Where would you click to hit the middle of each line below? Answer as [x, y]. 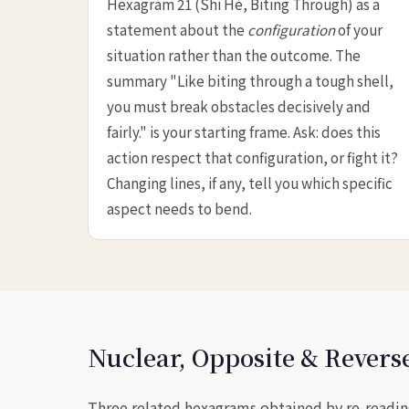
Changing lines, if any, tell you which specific [250, 182]
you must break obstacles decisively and [239, 105]
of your [359, 29]
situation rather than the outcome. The [234, 54]
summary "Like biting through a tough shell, [250, 80]
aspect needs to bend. [179, 208]
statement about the [177, 29]
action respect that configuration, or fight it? [252, 157]
